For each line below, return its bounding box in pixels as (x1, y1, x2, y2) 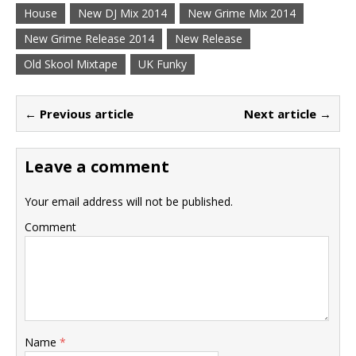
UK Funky (138, 56, 187, 72)
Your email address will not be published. (25, 193, 233, 209)
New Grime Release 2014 (24, 30, 154, 46)
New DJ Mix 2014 (78, 5, 167, 21)
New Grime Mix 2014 (188, 5, 296, 21)
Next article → (244, 105, 331, 122)
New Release (175, 30, 242, 46)
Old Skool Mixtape (24, 56, 118, 72)
